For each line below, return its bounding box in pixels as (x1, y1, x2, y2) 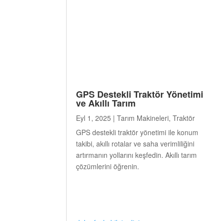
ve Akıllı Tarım (76, 96, 136, 110)
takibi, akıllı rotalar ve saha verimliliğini (76, 138, 195, 148)
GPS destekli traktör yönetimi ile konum (76, 127, 199, 137)
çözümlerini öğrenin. (76, 161, 140, 171)
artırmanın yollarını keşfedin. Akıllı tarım (76, 149, 197, 160)
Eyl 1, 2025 (76, 112, 111, 123)
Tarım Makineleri (117, 112, 169, 123)
